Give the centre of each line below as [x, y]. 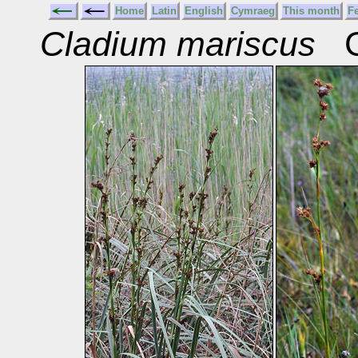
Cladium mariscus [177, 44]
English [203, 11]
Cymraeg [253, 11]
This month [311, 11]
